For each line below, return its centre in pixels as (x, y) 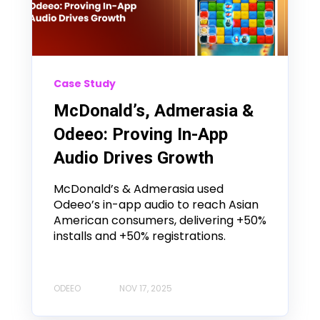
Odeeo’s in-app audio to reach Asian (156, 204)
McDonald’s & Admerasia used (139, 189)
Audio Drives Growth (134, 157)
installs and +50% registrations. (140, 236)
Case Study (85, 83)
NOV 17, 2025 (146, 289)
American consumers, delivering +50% (160, 220)
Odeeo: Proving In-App (141, 134)
